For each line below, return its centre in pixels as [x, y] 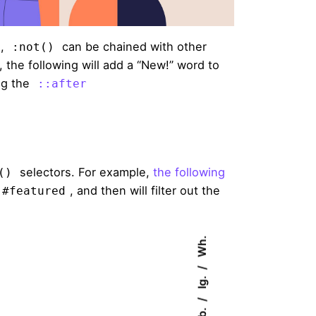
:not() [33, 48]
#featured [34, 192]
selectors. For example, [85, 172]
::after [62, 84]
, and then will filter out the [145, 191]
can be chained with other [133, 47]
